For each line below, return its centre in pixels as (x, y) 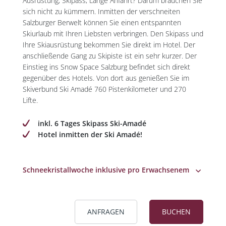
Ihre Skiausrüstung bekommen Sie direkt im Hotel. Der (109, 45)
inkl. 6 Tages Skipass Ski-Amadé (92, 123)
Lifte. (31, 100)
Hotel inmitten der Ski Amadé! (90, 134)
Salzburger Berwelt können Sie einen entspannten (102, 22)
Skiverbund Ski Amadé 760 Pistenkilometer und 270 (104, 89)
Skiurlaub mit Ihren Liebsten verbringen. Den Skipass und (113, 34)
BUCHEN (177, 212)
